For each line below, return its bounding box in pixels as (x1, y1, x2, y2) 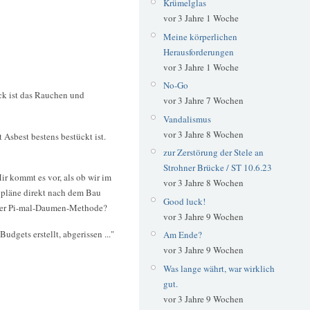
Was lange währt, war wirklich (163, 262, 275, 275)
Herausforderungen (163, 45, 234, 58)
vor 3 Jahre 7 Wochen (163, 94, 244, 107)
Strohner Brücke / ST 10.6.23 (163, 161, 272, 174)
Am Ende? (163, 228, 202, 241)
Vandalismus (163, 112, 211, 125)
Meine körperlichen (163, 30, 237, 43)
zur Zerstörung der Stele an (163, 146, 264, 159)
